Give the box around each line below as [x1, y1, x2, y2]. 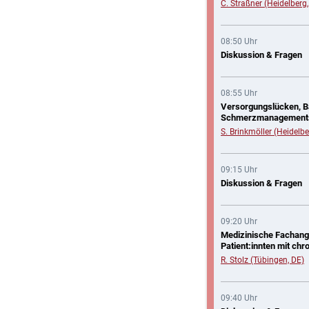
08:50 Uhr [221, 37, 257, 46]
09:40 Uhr [221, 293, 257, 303]
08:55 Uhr [221, 88, 257, 98]
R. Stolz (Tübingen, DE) [221, 255, 304, 265]
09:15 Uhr [221, 165, 257, 175]
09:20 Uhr [221, 217, 257, 226]
